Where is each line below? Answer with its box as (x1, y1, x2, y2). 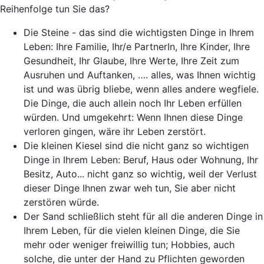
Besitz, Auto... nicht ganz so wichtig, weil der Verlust (24, 168, 257, 180)
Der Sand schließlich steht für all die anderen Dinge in (24, 210, 263, 222)
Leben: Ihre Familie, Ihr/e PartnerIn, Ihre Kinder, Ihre (24, 41, 250, 52)
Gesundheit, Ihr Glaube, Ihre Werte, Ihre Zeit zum (24, 55, 239, 67)
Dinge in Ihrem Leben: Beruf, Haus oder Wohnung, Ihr (24, 154, 258, 166)
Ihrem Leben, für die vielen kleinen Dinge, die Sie (24, 225, 240, 236)
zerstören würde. (24, 196, 99, 208)
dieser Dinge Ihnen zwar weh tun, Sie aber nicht (24, 182, 236, 194)
